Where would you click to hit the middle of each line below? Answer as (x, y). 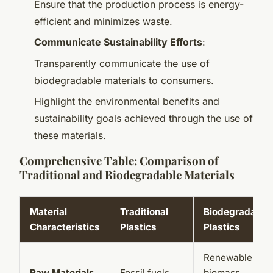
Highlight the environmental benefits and (127, 101)
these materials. (70, 135)
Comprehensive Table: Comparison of (119, 160)
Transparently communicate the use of (122, 63)
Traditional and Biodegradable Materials (127, 174)
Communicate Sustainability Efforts (118, 42)
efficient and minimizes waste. (103, 21)
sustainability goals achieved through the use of (144, 118)
